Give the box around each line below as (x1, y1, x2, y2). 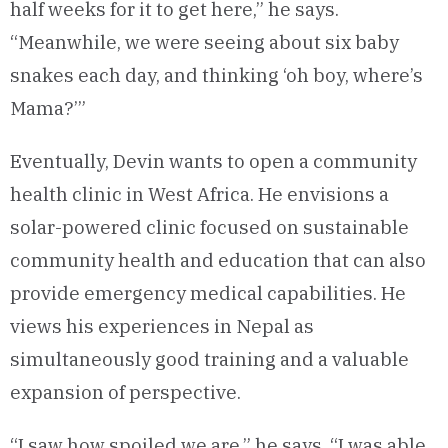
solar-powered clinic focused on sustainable (10, 215, 409, 240)
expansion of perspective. (10, 380, 241, 405)
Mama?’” (10, 96, 86, 121)
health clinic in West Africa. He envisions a (10, 182, 389, 207)
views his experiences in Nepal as (10, 314, 314, 339)
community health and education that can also (10, 248, 426, 273)
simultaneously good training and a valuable (10, 347, 409, 372)
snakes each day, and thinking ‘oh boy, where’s (10, 63, 423, 88)
